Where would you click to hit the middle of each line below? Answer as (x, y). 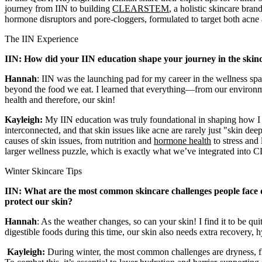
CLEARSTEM (141, 9)
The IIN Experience (42, 39)
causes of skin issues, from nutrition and (79, 141)
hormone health (182, 141)
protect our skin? (39, 202)
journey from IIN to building (58, 9)
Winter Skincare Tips (44, 171)
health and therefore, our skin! (61, 100)
